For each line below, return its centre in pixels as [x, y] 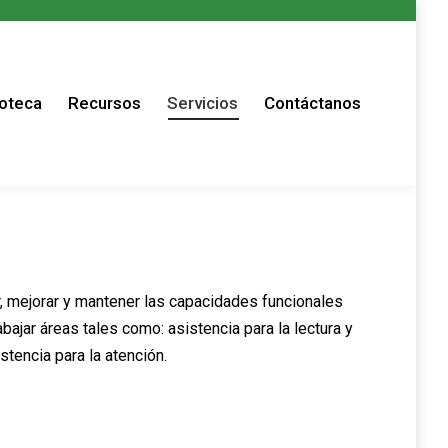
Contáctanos [312, 103]
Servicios [202, 103]
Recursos [104, 103]
